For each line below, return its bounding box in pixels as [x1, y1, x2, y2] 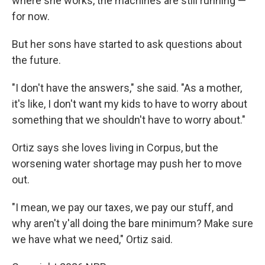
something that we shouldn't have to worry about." [12, 114, 245, 126]
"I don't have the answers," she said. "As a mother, [12, 82, 242, 94]
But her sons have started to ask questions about [12, 38, 242, 50]
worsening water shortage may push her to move [12, 157, 242, 170]
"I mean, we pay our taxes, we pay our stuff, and [12, 201, 233, 214]
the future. [12, 54, 61, 66]
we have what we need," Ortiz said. [12, 233, 173, 245]
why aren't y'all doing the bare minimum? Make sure [12, 217, 253, 230]
